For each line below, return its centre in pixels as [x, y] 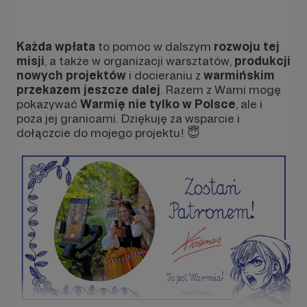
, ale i [249, 103]
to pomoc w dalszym [155, 46]
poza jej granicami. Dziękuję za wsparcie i [128, 118]
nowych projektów [71, 75]
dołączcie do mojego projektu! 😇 [108, 132]
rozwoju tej [247, 46]
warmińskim [239, 75]
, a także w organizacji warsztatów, [139, 60]
